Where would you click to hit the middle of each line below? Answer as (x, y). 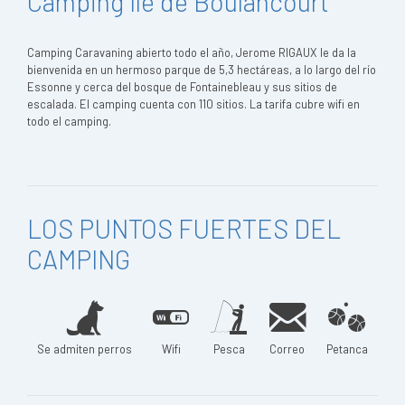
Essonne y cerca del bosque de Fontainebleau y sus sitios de (182, 87)
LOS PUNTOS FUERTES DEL (184, 228)
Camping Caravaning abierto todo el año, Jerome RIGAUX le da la (192, 52)
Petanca (347, 349)
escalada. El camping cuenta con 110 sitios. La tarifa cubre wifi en (193, 104)
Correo (287, 349)
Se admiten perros (85, 349)
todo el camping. (69, 121)
